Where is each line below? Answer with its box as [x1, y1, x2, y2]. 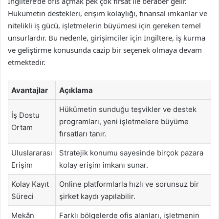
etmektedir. [8, 57, 45, 67]
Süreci [11, 192, 34, 201]
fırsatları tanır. [59, 129, 107, 138]
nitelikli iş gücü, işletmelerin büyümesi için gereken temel [8, 21, 201, 30]
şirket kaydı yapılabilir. [59, 192, 135, 201]
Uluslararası [11, 148, 52, 157]
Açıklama [59, 86, 93, 95]
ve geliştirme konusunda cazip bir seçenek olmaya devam [8, 45, 202, 55]
